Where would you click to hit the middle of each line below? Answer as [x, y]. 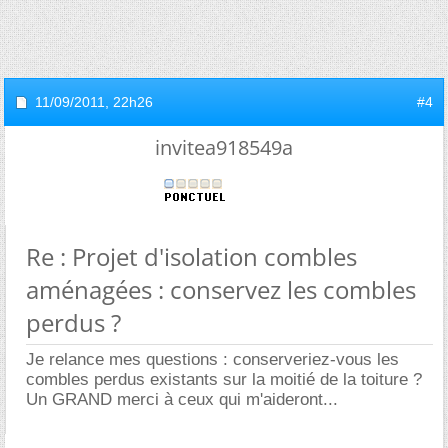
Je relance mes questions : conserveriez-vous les [212, 359]
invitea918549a [224, 147]
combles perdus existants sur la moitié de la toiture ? [224, 379]
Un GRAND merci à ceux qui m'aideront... [182, 399]
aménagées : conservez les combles [221, 289]
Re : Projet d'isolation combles [191, 256]
